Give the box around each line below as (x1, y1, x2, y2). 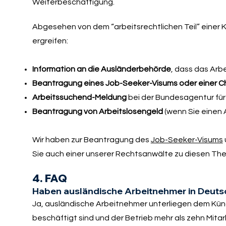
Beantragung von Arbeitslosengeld (32, 107, 163, 116)
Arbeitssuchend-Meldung (32, 93, 128, 102)
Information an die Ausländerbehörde (32, 65, 171, 74)
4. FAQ (32, 172, 67, 185)
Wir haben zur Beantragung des (32, 136, 151, 144)
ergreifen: (32, 37, 70, 45)
